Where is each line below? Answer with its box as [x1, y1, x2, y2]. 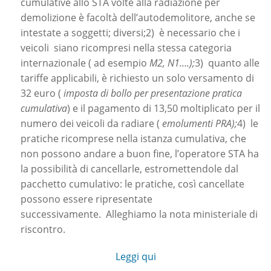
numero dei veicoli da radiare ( [21, 117, 162, 130]
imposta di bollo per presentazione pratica [64, 87, 242, 100]
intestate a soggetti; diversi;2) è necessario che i [21, 26, 240, 39]
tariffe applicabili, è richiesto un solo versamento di [21, 71, 254, 85]
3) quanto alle [195, 56, 260, 70]
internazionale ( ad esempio [21, 56, 149, 70]
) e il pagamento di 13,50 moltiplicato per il [67, 102, 260, 115]
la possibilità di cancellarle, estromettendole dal [21, 162, 238, 175]
